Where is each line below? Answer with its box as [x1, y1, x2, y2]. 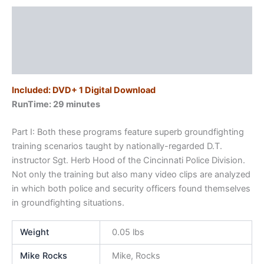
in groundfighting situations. [12, 197, 124, 209]
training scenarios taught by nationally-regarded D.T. [12, 141, 222, 152]
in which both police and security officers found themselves [12, 183, 250, 194]
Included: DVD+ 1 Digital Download [12, 85, 156, 95]
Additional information [12, 35, 105, 46]
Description [12, 12, 61, 24]
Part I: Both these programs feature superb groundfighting [12, 127, 244, 138]
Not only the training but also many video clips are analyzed [12, 169, 250, 180]
